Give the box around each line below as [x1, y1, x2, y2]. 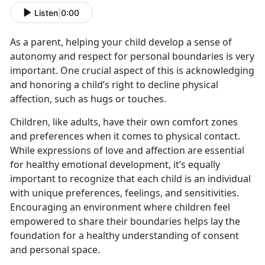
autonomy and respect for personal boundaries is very [10, 50, 254, 63]
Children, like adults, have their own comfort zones [10, 115, 238, 129]
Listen [34, 7, 58, 18]
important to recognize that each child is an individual [10, 172, 251, 186]
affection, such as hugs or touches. [10, 92, 166, 106]
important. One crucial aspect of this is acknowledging [10, 64, 254, 77]
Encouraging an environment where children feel [10, 201, 230, 214]
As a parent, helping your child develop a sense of [10, 35, 232, 49]
